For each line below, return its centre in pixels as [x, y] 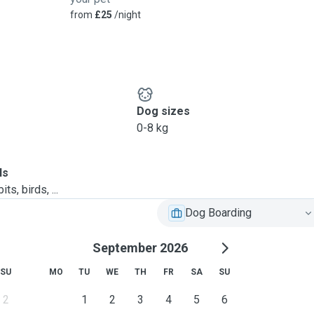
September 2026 [140, 248]
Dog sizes [163, 111]
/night [127, 15]
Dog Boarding [218, 213]
